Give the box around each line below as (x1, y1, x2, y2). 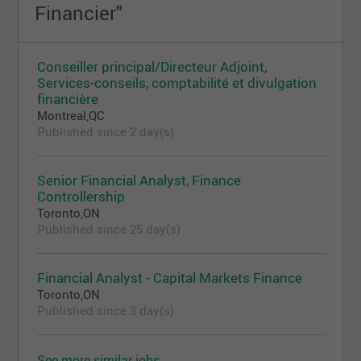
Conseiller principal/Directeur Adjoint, (37, 57, 268, 77)
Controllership (37, 187, 126, 206)
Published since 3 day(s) (37, 302, 175, 319)
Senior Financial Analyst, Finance (37, 171, 242, 190)
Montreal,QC (37, 107, 106, 124)
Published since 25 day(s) (37, 221, 181, 238)
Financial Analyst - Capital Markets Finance (37, 268, 303, 288)
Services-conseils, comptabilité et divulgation (37, 73, 317, 93)
